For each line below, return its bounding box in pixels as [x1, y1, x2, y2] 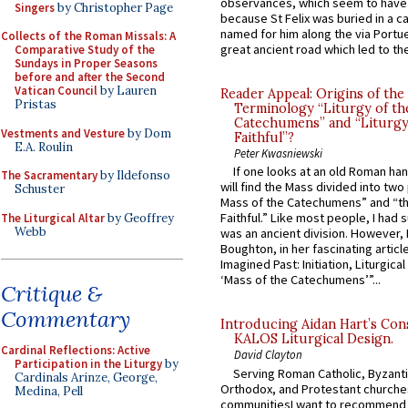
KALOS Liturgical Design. [234, 331, 393, 348]
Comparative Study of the [15, 42, 155, 57]
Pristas [15, 97, 56, 112]
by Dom [125, 125, 171, 141]
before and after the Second [15, 69, 165, 85]
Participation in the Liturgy [15, 356, 162, 372]
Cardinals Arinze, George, [15, 370, 158, 385]
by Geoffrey [105, 209, 174, 226]
